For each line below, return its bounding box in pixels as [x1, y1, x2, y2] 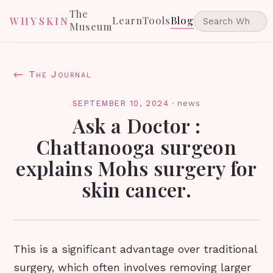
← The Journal [13, 68, 91, 80]
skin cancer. [82, 176, 191, 202]
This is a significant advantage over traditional [13, 243, 258, 255]
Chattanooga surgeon [36, 133, 237, 160]
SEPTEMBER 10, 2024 [72, 99, 169, 108]
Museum [69, 20, 113, 33]
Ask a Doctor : [72, 112, 201, 138]
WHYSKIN [10, 15, 70, 27]
